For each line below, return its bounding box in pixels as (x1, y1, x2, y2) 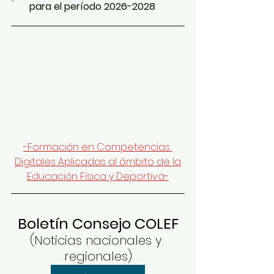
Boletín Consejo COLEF (17, 213, 179, 234)
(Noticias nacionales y (30, 231, 166, 249)
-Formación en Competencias (23, 139, 172, 154)
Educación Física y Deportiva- (27, 169, 169, 183)
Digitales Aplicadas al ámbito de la (15, 154, 181, 169)
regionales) (64, 247, 132, 265)
